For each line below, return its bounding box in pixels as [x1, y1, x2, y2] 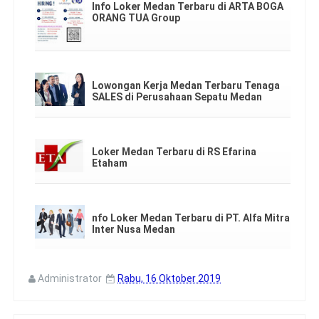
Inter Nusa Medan [92, 224, 175, 235]
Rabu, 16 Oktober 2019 [117, 273, 221, 284]
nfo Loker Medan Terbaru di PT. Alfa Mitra [92, 212, 290, 224]
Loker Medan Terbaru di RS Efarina [92, 146, 256, 157]
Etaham [92, 157, 127, 169]
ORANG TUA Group [92, 12, 180, 23]
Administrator [38, 273, 102, 284]
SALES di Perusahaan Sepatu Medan [92, 91, 262, 103]
